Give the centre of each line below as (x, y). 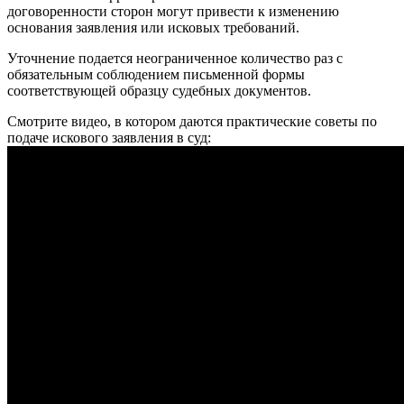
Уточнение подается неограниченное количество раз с (175, 59)
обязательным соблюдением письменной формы (156, 75)
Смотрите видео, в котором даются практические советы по (192, 122)
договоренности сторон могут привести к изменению (173, 12)
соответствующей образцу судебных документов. (159, 91)
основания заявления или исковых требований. (153, 28)
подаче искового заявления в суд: (109, 138)
